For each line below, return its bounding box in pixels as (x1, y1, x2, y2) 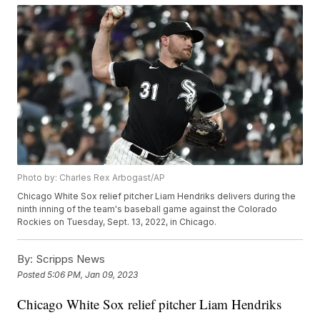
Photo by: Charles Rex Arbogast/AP (17, 172, 166, 184)
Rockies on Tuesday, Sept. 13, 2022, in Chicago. (17, 216, 217, 228)
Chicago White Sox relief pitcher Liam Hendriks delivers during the (17, 191, 296, 202)
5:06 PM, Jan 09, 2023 (47, 269, 139, 280)
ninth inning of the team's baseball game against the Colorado (17, 204, 278, 215)
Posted (17, 269, 48, 280)
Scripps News (33, 252, 106, 266)
